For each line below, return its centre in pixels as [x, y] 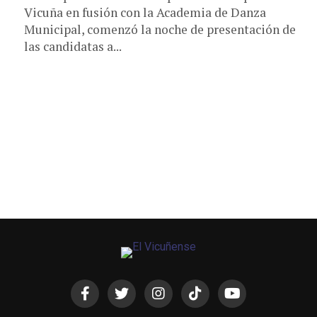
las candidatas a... [73, 46]
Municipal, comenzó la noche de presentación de [160, 29]
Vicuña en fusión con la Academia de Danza [145, 12]
